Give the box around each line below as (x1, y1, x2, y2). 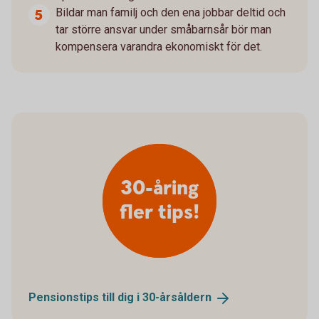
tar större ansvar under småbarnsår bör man (56, 22, 271, 36)
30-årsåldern (142, 290, 211, 304)
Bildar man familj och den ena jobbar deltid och (56, 5, 286, 19)
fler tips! (120, 199, 199, 226)
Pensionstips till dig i (28, 290, 142, 304)
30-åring (120, 174, 199, 202)
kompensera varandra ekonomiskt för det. (56, 39, 262, 53)
